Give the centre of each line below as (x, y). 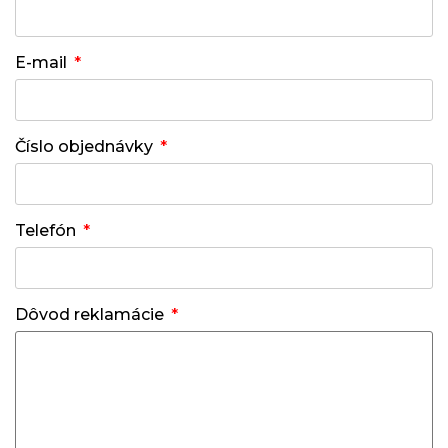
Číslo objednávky (84, 146)
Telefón (45, 230)
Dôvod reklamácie (89, 314)
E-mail (41, 62)
